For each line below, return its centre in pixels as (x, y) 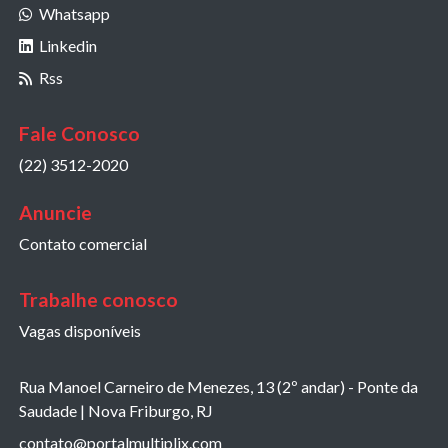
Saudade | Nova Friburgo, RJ (116, 410)
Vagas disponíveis (80, 330)
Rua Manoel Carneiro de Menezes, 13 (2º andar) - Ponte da (218, 386)
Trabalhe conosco (98, 299)
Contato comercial (83, 243)
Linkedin (68, 45)
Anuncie (55, 212)
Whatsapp (74, 13)
